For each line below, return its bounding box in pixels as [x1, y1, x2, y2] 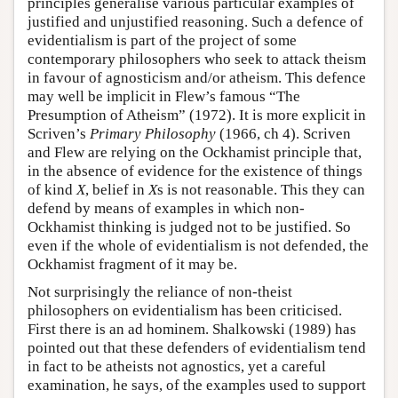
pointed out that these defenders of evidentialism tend [28, 338, 366, 356]
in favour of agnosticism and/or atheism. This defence [28, 68, 366, 86]
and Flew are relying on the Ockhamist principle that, [28, 143, 362, 161]
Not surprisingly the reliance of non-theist [28, 283, 292, 300]
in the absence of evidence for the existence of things [28, 162, 362, 179]
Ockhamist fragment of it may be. [28, 255, 237, 273]
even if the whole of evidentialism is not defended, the [28, 236, 369, 254]
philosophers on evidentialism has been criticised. [28, 301, 342, 319]
